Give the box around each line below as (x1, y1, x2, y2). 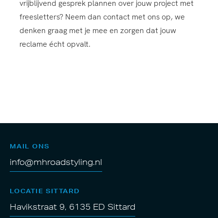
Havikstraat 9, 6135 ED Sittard (10, 202, 135, 212)
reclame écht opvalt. (19, 39, 91, 50)
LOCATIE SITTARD (10, 187, 80, 196)
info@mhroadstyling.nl (10, 157, 102, 167)
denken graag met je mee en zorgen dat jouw (19, 25, 176, 36)
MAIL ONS (10, 142, 50, 151)
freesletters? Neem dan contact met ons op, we (19, 12, 185, 22)
